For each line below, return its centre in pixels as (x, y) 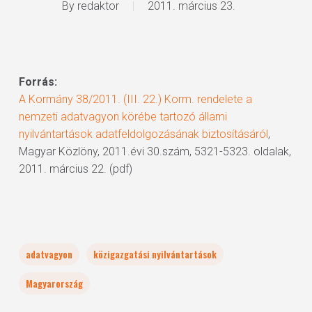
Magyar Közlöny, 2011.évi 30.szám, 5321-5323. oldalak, (155, 151)
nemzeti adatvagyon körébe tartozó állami (123, 117)
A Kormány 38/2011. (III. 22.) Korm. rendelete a (135, 99)
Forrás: (38, 82)
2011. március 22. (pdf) (75, 169)
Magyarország (54, 283)
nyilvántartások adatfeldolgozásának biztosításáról (143, 134)
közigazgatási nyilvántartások (155, 254)
